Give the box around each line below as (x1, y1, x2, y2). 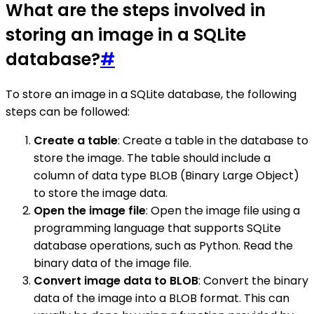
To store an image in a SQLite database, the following (6, 86, 296, 102)
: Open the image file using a (146, 202, 300, 219)
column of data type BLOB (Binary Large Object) (34, 167, 299, 184)
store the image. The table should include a (34, 149, 271, 166)
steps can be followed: (6, 103, 130, 120)
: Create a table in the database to (118, 132, 308, 149)
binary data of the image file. (34, 254, 191, 271)
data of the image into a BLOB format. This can (34, 289, 289, 306)
